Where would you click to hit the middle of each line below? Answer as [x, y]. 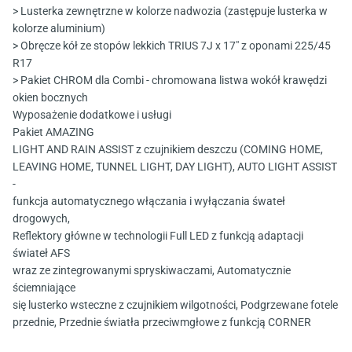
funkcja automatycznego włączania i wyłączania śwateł [149, 202]
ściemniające [44, 288]
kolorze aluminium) [59, 29]
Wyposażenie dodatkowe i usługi [92, 115]
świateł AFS [41, 253]
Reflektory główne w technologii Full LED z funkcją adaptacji [158, 236]
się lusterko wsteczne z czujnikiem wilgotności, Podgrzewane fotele [175, 305]
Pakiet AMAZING [53, 132]
